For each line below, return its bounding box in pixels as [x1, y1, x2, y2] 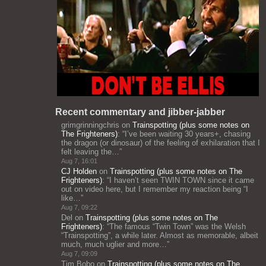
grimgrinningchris [61, 121, 119, 129]
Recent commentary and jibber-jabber [55, 107, 225, 117]
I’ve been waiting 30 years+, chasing [125, 129, 251, 138]
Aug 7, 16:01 [61, 157, 97, 164]
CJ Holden [61, 167, 97, 176]
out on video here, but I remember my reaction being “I [61, 185, 248, 194]
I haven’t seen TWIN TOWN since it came [109, 176, 254, 185]
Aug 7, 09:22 [61, 204, 97, 211]
